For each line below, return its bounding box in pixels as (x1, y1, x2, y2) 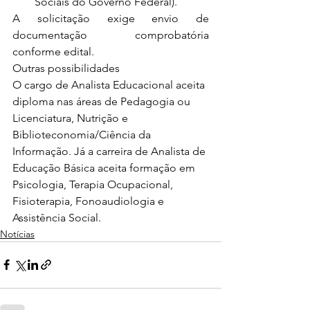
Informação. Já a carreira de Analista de (12, 144, 208, 158)
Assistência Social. (12, 210, 101, 224)
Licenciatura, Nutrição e (12, 111, 131, 125)
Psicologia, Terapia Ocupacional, (12, 177, 176, 191)
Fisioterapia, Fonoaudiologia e (12, 194, 167, 208)
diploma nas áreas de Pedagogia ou (12, 94, 193, 108)
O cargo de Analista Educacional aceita (12, 77, 208, 91)
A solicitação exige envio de (12, 11, 209, 25)
